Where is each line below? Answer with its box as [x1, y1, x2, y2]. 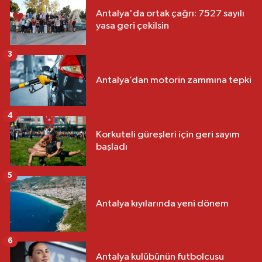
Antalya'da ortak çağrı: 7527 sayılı [96, 8, 244, 19]
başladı [96, 142, 127, 153]
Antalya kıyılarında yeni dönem [96, 199, 229, 209]
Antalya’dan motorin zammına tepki [96, 75, 251, 85]
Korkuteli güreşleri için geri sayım [96, 130, 240, 140]
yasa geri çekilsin [96, 20, 169, 31]
